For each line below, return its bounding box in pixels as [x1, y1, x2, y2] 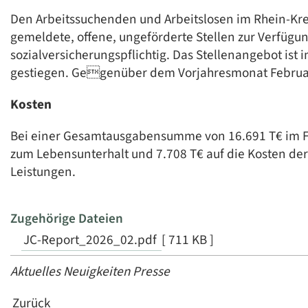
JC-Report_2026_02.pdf [23, 230, 159, 250]
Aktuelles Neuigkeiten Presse [10, 261, 170, 281]
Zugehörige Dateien [10, 208, 123, 228]
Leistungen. [10, 162, 76, 182]
